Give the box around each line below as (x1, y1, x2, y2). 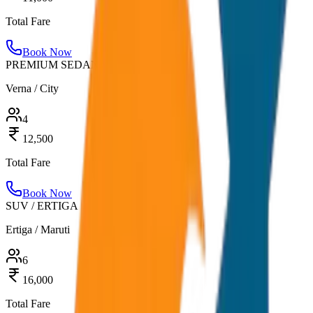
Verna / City (6, 82, 59, 94)
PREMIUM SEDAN (6, 58, 99, 71)
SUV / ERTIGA (6, 199, 78, 212)
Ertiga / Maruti (6, 223, 70, 235)
